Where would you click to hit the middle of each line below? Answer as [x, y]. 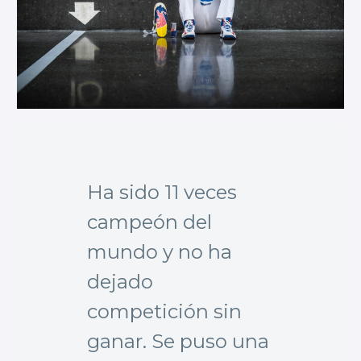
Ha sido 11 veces [162, 192]
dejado [120, 281]
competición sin [164, 311]
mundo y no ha [160, 251]
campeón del [149, 222]
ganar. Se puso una [178, 341]
